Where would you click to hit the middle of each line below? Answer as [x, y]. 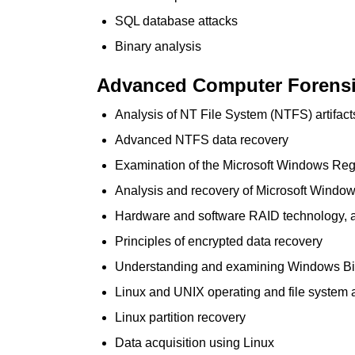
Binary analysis [158, 46]
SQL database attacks [176, 21]
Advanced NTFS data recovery [202, 140]
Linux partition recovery [180, 317]
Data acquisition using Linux [195, 343]
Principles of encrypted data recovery [219, 241]
